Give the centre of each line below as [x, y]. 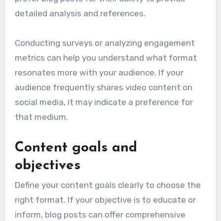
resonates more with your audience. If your [99, 72]
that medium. [41, 117]
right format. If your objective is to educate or [105, 200]
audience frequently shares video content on [103, 87]
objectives [47, 166]
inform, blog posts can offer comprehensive [100, 214]
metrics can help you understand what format [106, 57]
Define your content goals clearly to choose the [108, 185]
